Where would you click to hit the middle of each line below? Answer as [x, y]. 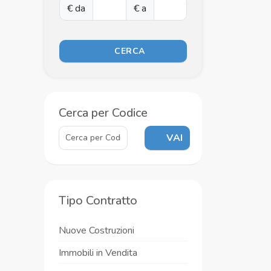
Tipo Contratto [98, 201]
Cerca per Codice [103, 113]
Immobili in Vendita [98, 253]
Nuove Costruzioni [96, 230]
